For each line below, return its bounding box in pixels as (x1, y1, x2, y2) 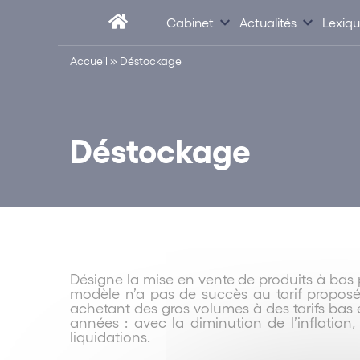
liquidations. (70, 327, 150, 345)
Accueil (70, 54, 108, 67)
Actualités (239, 14, 297, 30)
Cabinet (166, 14, 214, 30)
